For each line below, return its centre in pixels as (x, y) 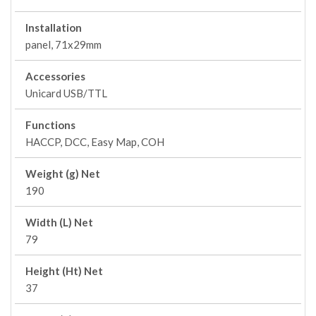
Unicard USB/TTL (66, 93)
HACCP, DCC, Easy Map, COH (95, 142)
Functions (50, 125)
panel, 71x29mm (63, 44)
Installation (54, 28)
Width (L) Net (59, 222)
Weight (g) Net (63, 174)
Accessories (55, 76)
